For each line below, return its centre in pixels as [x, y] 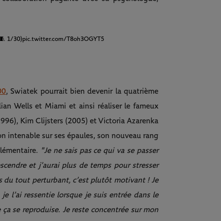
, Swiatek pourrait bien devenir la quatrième [82, 92]
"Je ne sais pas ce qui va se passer [99, 151]
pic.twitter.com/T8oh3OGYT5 [63, 39]
